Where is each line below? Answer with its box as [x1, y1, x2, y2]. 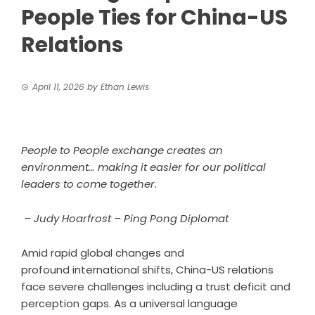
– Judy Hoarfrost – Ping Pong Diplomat [21, 210, 229, 226]
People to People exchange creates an [21, 142, 223, 157]
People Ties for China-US [21, 2, 288, 32]
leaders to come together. [21, 176, 157, 191]
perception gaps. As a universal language [21, 295, 238, 311]
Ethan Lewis [101, 80, 149, 93]
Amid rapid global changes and [21, 245, 184, 260]
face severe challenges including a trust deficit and [21, 278, 290, 294]
